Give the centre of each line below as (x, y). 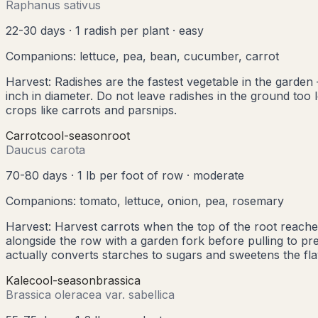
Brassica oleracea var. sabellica (90, 294)
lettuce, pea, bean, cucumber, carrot (179, 56)
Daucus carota (45, 149)
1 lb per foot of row (130, 175)
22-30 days (35, 30)
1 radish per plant (122, 30)
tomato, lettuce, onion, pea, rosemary (182, 201)
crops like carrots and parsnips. (91, 110)
